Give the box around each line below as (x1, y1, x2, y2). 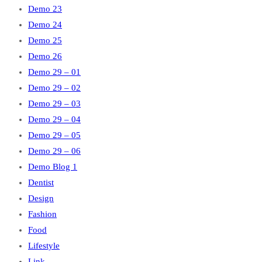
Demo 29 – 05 (28, 130, 81, 140)
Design (28, 194, 54, 203)
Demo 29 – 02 (28, 83, 81, 92)
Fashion (28, 209, 57, 219)
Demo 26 (28, 51, 62, 61)
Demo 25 (28, 36, 62, 45)
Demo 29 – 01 (28, 67, 81, 77)
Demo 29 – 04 (28, 115, 81, 124)
